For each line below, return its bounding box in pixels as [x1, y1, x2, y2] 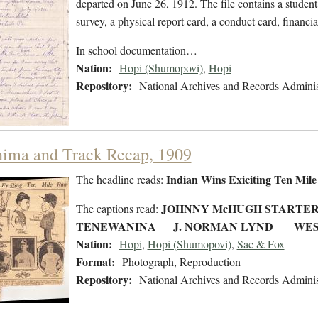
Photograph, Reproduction [121, 254, 241, 270]
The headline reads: [75, 172, 166, 187]
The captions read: [75, 201, 161, 216]
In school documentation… [75, 43, 197, 58]
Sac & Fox [236, 236, 285, 252]
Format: [75, 253, 115, 270]
